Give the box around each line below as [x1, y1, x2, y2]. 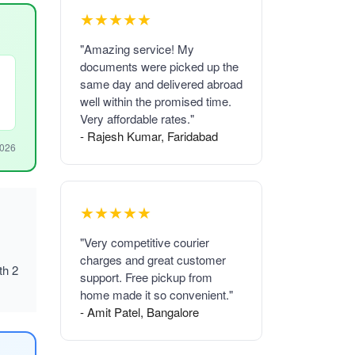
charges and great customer [80, 250, 226, 268]
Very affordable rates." [80, 109, 194, 127]
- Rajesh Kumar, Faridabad [80, 127, 218, 144]
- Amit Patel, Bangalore [80, 303, 199, 320]
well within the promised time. [80, 92, 231, 109]
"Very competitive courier [80, 233, 209, 250]
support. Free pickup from [80, 268, 212, 285]
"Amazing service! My [80, 40, 194, 57]
